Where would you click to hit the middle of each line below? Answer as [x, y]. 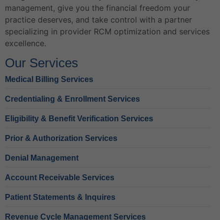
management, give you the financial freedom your [97, 8]
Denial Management [42, 158]
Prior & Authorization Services [61, 138]
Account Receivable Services [60, 177]
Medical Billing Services [49, 79]
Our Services [41, 63]
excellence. [27, 43]
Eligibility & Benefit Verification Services [79, 118]
